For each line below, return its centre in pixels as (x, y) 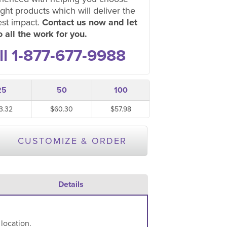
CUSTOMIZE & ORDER (72, 141)
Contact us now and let (90, 22)
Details (71, 184)
